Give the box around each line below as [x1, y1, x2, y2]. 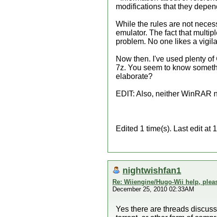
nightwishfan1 [123, 165, 181, 175]
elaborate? [116, 72, 153, 80]
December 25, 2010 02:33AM [112, 186, 194, 193]
